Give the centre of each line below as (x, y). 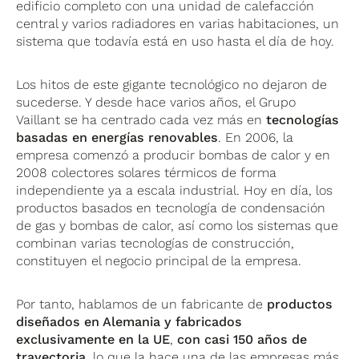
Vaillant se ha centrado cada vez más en (141, 119)
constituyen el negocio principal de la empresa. (159, 260)
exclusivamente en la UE (93, 339)
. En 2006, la (256, 137)
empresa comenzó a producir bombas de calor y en (173, 155)
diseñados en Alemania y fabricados (129, 321)
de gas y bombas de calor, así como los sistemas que (177, 225)
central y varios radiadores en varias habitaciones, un (178, 23)
